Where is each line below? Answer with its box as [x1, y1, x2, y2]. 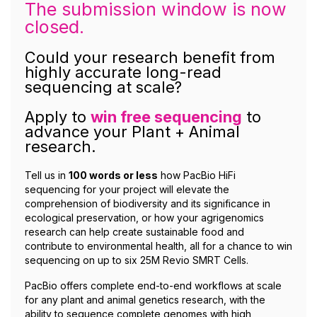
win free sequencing [91, 108, 242, 126]
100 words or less [69, 169, 158, 181]
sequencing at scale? [25, 78, 182, 96]
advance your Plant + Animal [25, 122, 240, 141]
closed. [25, 16, 84, 38]
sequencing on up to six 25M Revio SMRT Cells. [25, 254, 248, 266]
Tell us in [25, 169, 69, 181]
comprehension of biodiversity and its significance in [25, 197, 270, 209]
